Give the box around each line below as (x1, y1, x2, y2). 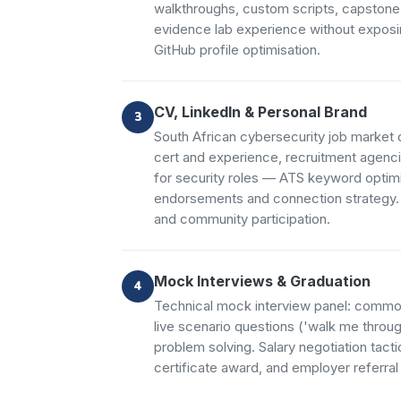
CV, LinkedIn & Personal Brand (154, 102, 367, 121)
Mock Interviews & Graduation (154, 271, 371, 290)
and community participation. (154, 210, 330, 227)
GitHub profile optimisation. (154, 41, 320, 58)
